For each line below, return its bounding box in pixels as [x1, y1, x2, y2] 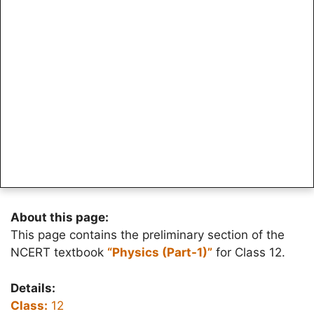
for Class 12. [212, 245, 285, 259]
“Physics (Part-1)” [107, 245, 212, 259]
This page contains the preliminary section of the [11, 228, 285, 242]
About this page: [11, 210, 109, 224]
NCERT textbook [11, 245, 107, 259]
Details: [11, 280, 55, 295]
